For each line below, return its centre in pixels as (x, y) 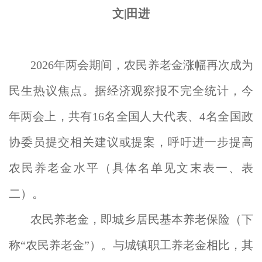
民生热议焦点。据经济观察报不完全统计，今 (131, 91)
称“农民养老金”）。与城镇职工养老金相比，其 (131, 245)
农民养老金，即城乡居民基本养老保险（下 (142, 219)
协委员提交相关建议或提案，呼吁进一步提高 (131, 142)
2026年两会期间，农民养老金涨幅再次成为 (142, 65)
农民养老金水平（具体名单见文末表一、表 (131, 168)
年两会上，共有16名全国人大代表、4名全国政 (131, 116)
